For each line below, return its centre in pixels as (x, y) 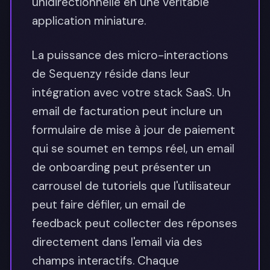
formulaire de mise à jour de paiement (133, 130)
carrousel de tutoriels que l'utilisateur (131, 186)
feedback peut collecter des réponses (135, 223)
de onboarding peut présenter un (121, 167)
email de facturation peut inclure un (127, 111)
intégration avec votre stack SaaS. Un (131, 92)
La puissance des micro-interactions (130, 55)
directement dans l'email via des (117, 242)
